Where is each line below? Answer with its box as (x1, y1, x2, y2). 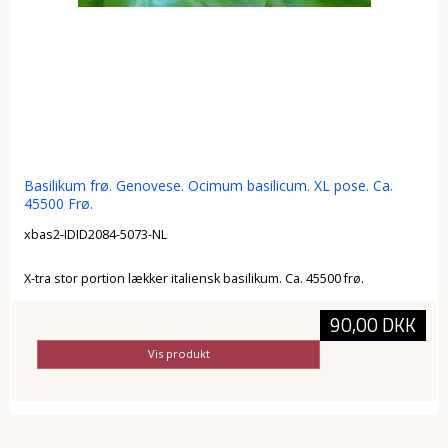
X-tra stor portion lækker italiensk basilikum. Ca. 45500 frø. (23, 270, 364, 288)
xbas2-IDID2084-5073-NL (23, 226, 167, 244)
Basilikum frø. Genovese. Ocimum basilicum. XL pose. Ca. (23, 175, 393, 195)
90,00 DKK (329, 310, 416, 339)
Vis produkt (147, 346, 210, 362)
